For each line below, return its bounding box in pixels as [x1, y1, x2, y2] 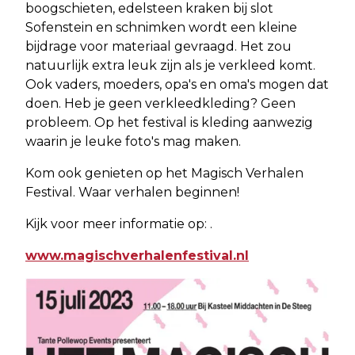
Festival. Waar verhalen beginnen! [25, 185, 239, 200]
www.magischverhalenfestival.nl [25, 248, 249, 264]
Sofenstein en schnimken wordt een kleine [25, 20, 297, 36]
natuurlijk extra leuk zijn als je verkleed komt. [25, 58, 315, 74]
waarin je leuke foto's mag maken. [25, 134, 241, 150]
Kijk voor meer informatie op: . [25, 216, 212, 232]
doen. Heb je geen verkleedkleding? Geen [25, 96, 296, 112]
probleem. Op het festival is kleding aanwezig [25, 115, 313, 131]
